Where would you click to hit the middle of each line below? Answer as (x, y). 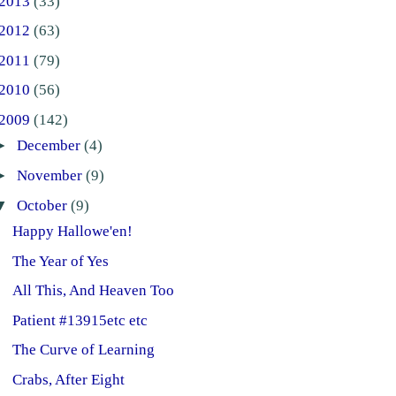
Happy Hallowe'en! (73, 231)
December (50, 146)
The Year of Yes (61, 261)
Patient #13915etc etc (80, 320)
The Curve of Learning (84, 350)
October (43, 205)
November (51, 175)
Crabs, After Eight (69, 380)
